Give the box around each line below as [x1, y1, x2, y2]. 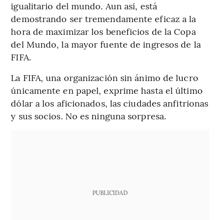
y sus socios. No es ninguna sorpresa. [11, 110, 166, 122]
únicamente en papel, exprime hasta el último [11, 84, 203, 97]
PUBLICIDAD [92, 189, 128, 197]
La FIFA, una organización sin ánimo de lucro [11, 71, 198, 84]
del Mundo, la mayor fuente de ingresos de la [11, 38, 201, 51]
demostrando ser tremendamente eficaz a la [11, 12, 196, 25]
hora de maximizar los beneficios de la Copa [11, 25, 196, 38]
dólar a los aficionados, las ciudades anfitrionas [11, 97, 209, 110]
